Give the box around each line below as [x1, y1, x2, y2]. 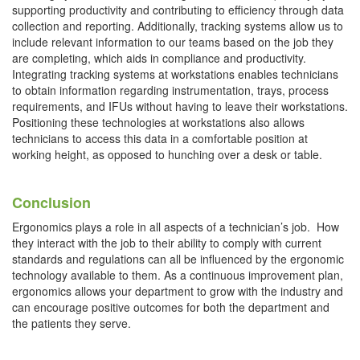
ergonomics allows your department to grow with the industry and [12, 282, 343, 299]
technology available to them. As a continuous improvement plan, [12, 266, 343, 283]
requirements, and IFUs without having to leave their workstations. [12, 97, 348, 114]
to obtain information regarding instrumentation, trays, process [12, 81, 329, 98]
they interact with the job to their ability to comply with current [12, 234, 321, 251]
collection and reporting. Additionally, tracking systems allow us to [12, 17, 343, 34]
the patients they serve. [12, 314, 131, 331]
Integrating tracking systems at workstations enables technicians [12, 65, 338, 82]
